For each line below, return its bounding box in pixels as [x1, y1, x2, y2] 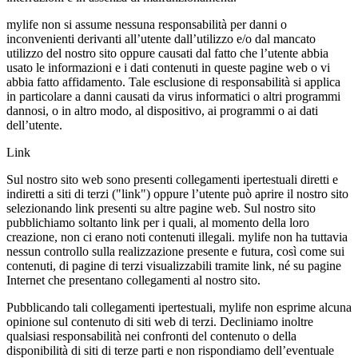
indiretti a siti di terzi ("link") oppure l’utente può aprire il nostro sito [6, 187, 348, 201]
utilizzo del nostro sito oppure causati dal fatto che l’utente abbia [6, 46, 328, 60]
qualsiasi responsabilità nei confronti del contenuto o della [6, 329, 296, 343]
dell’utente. [6, 118, 62, 132]
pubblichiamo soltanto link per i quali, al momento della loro [6, 216, 309, 229]
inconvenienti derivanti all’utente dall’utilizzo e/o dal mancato [6, 32, 316, 46]
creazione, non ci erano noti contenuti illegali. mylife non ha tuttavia [6, 230, 348, 244]
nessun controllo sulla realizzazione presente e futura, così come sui [6, 245, 344, 258]
